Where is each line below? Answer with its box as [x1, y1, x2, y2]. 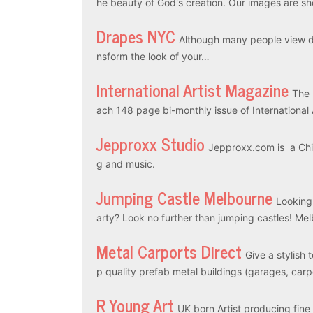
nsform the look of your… [96, 50, 210, 62]
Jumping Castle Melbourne [96, 183, 272, 211]
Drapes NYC [96, 22, 175, 50]
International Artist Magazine [96, 75, 289, 103]
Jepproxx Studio [96, 129, 205, 157]
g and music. [96, 157, 155, 170]
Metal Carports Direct [96, 237, 242, 265]
